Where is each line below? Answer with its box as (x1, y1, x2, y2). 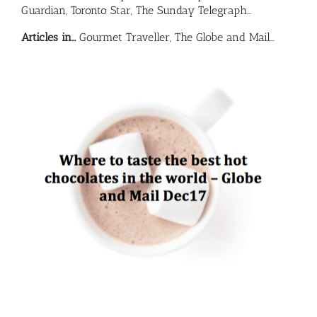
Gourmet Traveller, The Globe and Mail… (76, 30, 275, 44)
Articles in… (21, 30, 76, 44)
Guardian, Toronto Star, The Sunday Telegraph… (21, 3, 251, 17)
